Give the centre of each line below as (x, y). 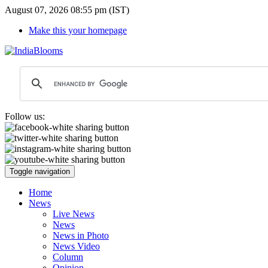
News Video (76, 246)
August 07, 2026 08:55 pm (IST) (67, 10)
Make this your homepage (78, 30)
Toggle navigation (40, 171)
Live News (74, 214)
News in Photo (81, 235)
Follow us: (25, 116)
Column (68, 257)
